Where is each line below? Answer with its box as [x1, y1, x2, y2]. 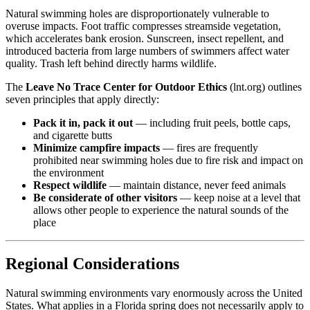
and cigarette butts [33, 129, 112, 141]
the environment [33, 166, 104, 179]
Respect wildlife [33, 179, 107, 191]
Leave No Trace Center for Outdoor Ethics [26, 80, 227, 93]
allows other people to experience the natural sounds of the [33, 203, 289, 216]
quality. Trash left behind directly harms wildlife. [6, 57, 217, 69]
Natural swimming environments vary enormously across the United [6, 287, 302, 300]
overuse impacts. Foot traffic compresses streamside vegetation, [6, 19, 281, 32]
